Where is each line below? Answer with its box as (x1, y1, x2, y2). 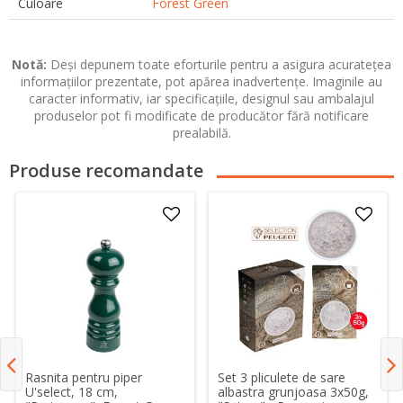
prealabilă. (172, 124, 231, 141)
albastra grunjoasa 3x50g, (218, 382, 370, 400)
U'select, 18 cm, (25, 383, 119, 401)
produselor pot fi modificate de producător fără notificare (34, 107, 369, 124)
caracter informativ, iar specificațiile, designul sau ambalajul (29, 90, 374, 107)
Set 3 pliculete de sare (218, 368, 346, 386)
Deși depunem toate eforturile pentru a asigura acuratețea (47, 56, 391, 73)
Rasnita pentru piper (25, 369, 143, 387)
